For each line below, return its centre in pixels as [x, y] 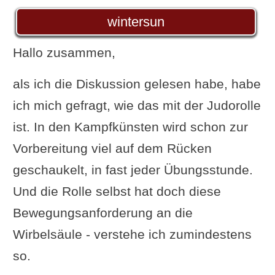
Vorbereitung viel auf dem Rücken [112, 148]
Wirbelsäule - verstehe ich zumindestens [132, 234]
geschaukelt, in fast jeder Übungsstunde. [133, 169]
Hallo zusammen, [64, 52]
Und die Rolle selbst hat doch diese [117, 191]
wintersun [136, 21]
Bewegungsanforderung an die [103, 212]
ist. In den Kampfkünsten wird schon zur [130, 126]
